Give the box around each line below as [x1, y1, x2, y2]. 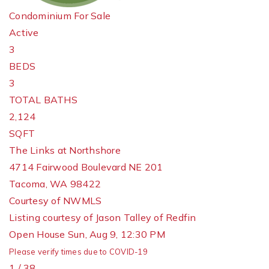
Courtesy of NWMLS [9, 195, 102, 207]
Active [9, 26, 39, 38]
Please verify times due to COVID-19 [9, 247, 148, 256]
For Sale [74, 10, 110, 22]
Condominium [9, 10, 71, 22]
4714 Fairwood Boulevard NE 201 [9, 161, 163, 173]
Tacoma [9, 178, 46, 190]
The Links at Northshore [9, 144, 121, 156]
